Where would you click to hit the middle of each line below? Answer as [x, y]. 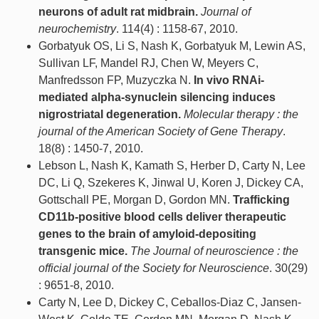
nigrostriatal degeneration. [110, 114]
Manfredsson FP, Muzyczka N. [116, 80]
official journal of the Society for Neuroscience [154, 268]
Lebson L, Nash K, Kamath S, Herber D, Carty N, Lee [172, 165]
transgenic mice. [83, 251]
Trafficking [261, 199]
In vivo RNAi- [229, 80]
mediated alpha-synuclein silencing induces [157, 97]
